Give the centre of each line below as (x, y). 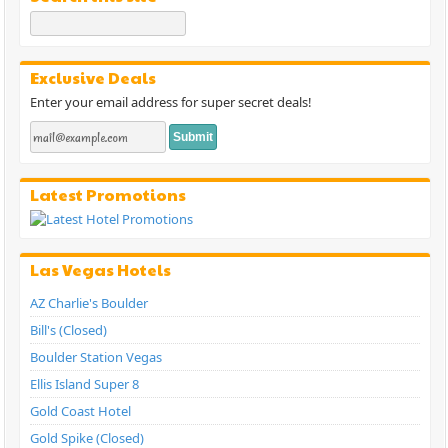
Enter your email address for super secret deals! (171, 102)
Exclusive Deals (93, 78)
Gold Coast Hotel (81, 411)
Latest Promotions (108, 195)
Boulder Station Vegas (96, 357)
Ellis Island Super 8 (85, 384)
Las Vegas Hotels (101, 270)
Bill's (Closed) (69, 330)
